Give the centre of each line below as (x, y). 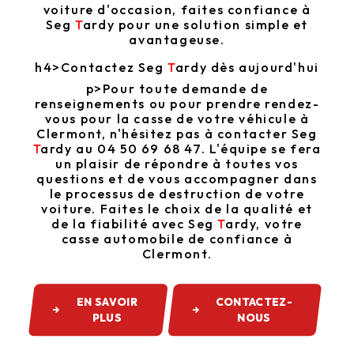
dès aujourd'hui (263, 68)
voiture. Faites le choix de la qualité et (177, 209)
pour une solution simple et (212, 25)
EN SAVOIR (107, 302)
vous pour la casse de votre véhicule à (177, 119)
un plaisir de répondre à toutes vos (177, 164)
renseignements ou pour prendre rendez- (177, 104)
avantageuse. (177, 40)
